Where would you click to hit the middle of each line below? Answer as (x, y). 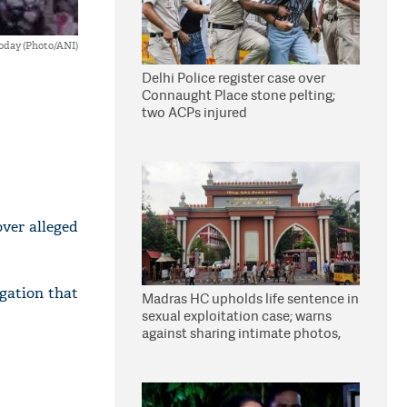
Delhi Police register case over (233, 78)
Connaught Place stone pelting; (238, 95)
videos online (183, 350)
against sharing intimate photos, (241, 333)
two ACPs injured (194, 112)
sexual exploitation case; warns (237, 316)
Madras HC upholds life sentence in (250, 298)
